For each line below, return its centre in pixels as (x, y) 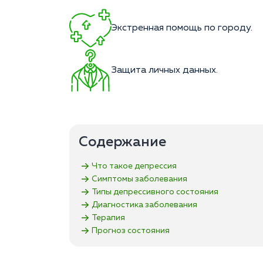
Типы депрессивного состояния (155, 192)
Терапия (108, 218)
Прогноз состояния (131, 230)
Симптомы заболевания (139, 179)
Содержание (122, 142)
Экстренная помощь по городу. (182, 28)
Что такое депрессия (134, 166)
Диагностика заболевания (144, 205)
